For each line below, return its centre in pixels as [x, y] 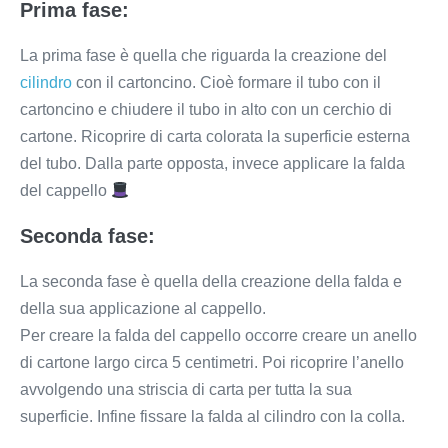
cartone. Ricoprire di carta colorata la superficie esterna [215, 136]
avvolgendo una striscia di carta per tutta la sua [186, 389]
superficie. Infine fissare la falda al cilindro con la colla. [212, 416]
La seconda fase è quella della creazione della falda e [211, 281]
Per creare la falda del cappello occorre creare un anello [218, 335]
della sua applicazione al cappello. [143, 308]
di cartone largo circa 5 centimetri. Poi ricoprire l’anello [212, 362]
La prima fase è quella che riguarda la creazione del [203, 55]
